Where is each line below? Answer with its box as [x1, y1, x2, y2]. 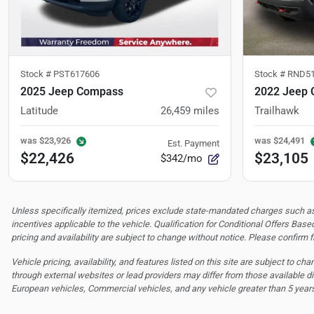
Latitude [20, 104, 58, 118]
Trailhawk [254, 104, 299, 118]
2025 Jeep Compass [20, 85, 123, 99]
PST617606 [53, 69, 100, 80]
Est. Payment [168, 138, 219, 149]
